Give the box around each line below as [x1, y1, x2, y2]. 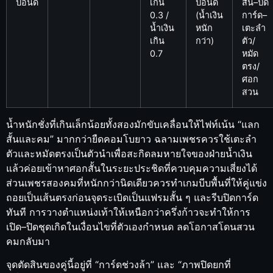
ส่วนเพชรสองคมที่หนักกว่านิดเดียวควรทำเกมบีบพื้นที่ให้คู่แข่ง [6, 177, 267, 190]
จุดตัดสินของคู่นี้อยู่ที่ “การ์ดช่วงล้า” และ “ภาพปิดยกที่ [6, 258, 231, 271]
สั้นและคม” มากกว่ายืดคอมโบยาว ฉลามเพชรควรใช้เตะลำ [6, 133, 257, 146]
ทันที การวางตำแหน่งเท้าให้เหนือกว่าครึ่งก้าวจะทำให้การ [6, 206, 250, 219]
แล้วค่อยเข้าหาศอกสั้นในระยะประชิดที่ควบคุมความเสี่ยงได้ [6, 162, 257, 175]
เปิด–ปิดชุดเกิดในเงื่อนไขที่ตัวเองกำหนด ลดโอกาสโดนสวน [6, 221, 255, 233]
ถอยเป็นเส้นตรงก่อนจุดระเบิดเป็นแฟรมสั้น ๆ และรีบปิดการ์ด [6, 191, 258, 204]
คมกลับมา [6, 235, 50, 248]
